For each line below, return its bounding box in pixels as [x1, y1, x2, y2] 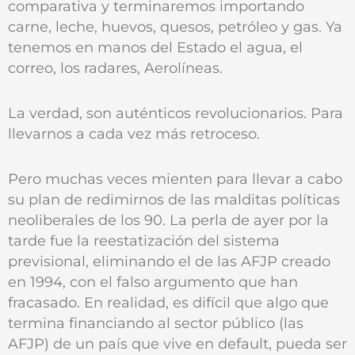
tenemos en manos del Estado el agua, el [8, 39, 303, 56]
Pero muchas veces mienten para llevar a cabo [8, 170, 342, 187]
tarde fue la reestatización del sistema [8, 231, 280, 249]
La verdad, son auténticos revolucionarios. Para [8, 105, 343, 122]
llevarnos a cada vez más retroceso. [8, 125, 260, 143]
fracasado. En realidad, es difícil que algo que [8, 293, 329, 311]
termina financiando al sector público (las [8, 314, 303, 331]
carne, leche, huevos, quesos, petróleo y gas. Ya [8, 18, 342, 36]
